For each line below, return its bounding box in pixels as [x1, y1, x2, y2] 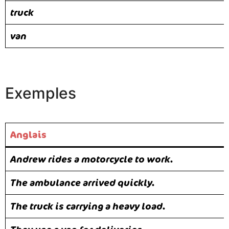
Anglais [10, 128, 47, 141]
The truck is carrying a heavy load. [10, 200, 166, 213]
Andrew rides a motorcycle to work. [10, 153, 173, 166]
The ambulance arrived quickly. [10, 176, 155, 189]
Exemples [5, 84, 76, 103]
